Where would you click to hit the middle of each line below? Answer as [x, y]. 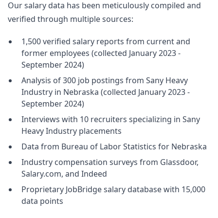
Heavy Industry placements [72, 131]
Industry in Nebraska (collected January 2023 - [106, 92]
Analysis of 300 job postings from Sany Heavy [105, 80]
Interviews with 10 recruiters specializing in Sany [111, 119]
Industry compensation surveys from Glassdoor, [110, 162]
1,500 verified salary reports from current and [106, 41]
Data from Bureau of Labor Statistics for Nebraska [114, 146]
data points [42, 201]
